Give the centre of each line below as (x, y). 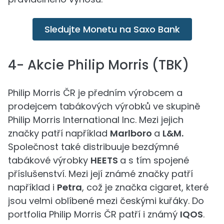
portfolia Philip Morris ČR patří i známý (94, 214)
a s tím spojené (154, 160)
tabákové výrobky (49, 160)
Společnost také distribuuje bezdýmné (93, 147)
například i (32, 187)
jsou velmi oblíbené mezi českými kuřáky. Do (106, 201)
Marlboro (132, 133)
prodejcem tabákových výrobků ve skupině (104, 106)
